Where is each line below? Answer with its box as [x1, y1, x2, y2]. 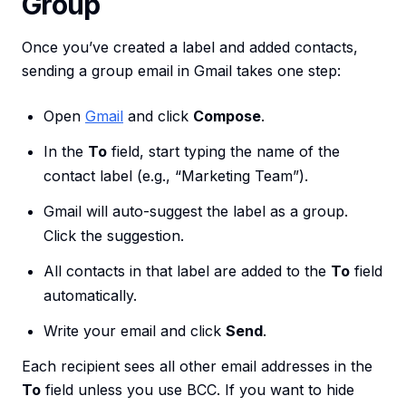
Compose [193, 107, 261, 125]
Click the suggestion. [43, 227, 184, 245]
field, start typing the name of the [107, 142, 340, 160]
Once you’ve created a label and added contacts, [22, 38, 358, 56]
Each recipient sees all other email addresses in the [22, 357, 372, 375]
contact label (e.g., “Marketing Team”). [43, 167, 308, 185]
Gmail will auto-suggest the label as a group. [43, 202, 348, 220]
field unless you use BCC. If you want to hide [41, 381, 354, 399]
